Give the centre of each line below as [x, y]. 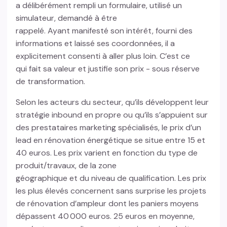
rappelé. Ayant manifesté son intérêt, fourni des [104, 31]
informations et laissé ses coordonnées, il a [96, 44]
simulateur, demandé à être [67, 18]
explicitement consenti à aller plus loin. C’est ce [103, 56]
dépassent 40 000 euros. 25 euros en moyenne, [105, 216]
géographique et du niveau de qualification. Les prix [111, 178]
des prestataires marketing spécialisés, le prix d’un [109, 128]
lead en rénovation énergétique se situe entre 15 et [111, 140]
